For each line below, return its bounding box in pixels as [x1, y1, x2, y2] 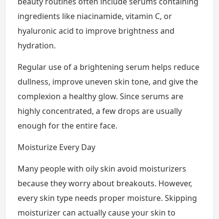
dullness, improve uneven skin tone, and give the [18, 76, 198, 87]
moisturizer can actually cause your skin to [18, 207, 175, 218]
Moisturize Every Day [18, 142, 95, 153]
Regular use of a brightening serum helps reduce [18, 62, 199, 72]
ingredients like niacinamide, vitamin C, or [18, 11, 172, 22]
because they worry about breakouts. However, [18, 178, 192, 189]
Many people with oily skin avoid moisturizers [18, 163, 186, 174]
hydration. [18, 40, 56, 51]
